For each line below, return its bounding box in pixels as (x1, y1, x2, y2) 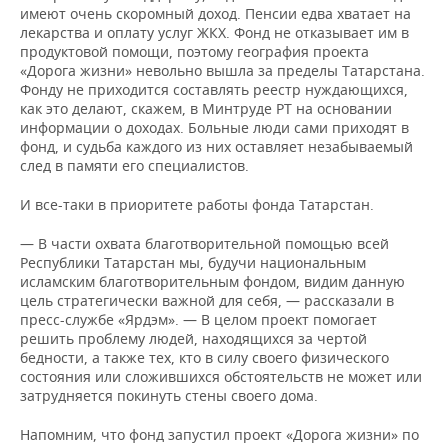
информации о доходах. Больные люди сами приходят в (20, 118, 409, 137)
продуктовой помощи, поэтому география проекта (20, 42, 369, 61)
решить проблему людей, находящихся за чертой (20, 329, 367, 348)
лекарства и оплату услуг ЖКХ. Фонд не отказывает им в (20, 23, 409, 42)
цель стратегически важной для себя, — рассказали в (20, 291, 394, 310)
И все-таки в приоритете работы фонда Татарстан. (20, 195, 374, 214)
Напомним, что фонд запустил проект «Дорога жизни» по (20, 425, 419, 444)
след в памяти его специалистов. (20, 156, 249, 175)
